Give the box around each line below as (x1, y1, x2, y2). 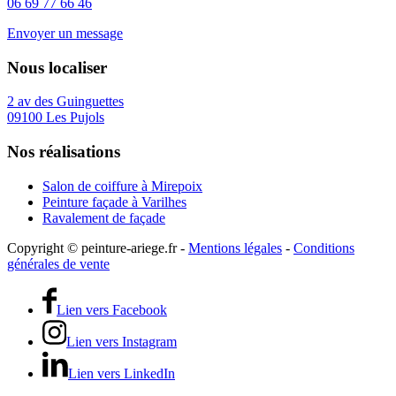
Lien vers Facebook (57, 301, 167, 317)
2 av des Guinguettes (7, 94, 124, 110)
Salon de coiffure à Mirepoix (42, 178, 202, 194)
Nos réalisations (7, 142, 120, 162)
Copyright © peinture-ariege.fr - (7, 240, 188, 255)
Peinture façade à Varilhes (42, 194, 187, 209)
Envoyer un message (7, 25, 123, 41)
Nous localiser (7, 57, 107, 77)
